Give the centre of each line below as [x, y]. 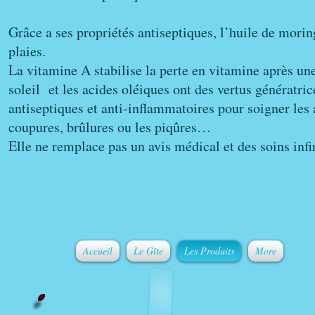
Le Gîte [148, 251]
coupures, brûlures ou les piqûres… [110, 127]
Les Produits [209, 251]
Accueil [98, 251]
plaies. [27, 51]
